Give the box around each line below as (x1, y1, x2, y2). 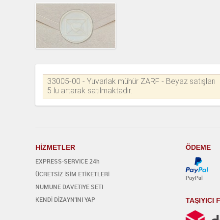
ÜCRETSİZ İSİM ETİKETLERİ (35, 169, 110, 178)
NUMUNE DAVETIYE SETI (35, 182, 103, 191)
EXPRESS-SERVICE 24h (35, 157, 100, 165)
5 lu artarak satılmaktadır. (47, 85, 132, 95)
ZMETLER (42, 143, 75, 151)
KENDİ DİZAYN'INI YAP (35, 195, 95, 203)
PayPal (186, 173, 203, 181)
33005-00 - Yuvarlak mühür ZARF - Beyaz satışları (47, 76, 216, 86)
